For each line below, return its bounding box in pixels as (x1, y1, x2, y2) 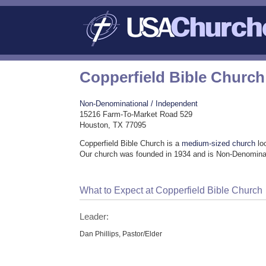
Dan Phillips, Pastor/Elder (80, 229, 163, 237)
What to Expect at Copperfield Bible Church (80, 185, 263, 196)
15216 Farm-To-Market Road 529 (80, 110, 193, 119)
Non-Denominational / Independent (80, 99, 198, 109)
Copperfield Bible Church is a (80, 139, 182, 148)
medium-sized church (182, 139, 256, 148)
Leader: (80, 211, 109, 221)
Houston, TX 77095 (80, 121, 147, 130)
